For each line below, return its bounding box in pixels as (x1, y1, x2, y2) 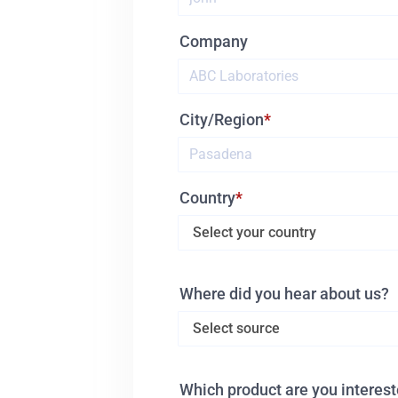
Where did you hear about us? (179, 283, 389, 303)
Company (179, 31, 248, 51)
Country (179, 187, 235, 207)
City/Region (179, 109, 264, 129)
